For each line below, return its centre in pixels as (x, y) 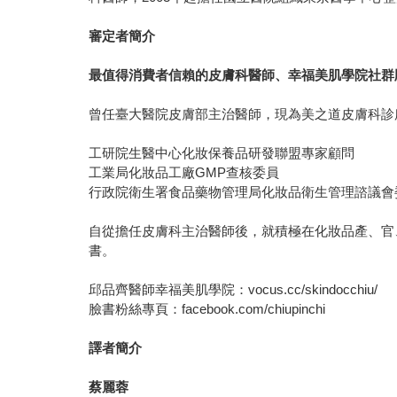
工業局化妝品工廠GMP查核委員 (184, 173)
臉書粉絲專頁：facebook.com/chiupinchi (207, 309)
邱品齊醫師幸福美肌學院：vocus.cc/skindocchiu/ (234, 290)
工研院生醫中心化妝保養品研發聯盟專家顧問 (222, 153)
